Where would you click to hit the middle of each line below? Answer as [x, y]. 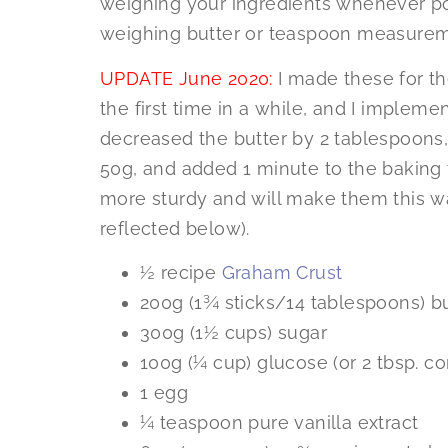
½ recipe [181, 273]
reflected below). [175, 228]
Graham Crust [282, 273]
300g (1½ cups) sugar [233, 333]
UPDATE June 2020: [186, 78]
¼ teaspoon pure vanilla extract [279, 423]
